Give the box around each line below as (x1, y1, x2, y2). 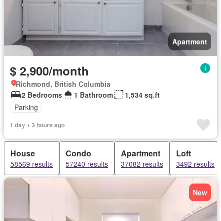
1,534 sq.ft (125, 90, 160, 100)
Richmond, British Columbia (16, 79, 110, 89)
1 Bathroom (74, 90, 113, 100)
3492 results (176, 159, 215, 169)
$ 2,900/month (10, 62, 89, 79)
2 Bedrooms (22, 90, 62, 100)
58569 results (10, 159, 53, 169)
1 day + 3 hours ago (10, 120, 65, 129)
